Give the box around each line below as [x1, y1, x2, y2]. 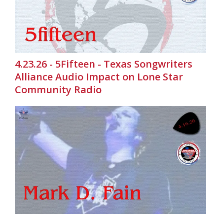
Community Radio [15, 83, 102, 97]
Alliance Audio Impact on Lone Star [15, 70, 183, 84]
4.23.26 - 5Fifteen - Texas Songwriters [15, 57, 192, 71]
